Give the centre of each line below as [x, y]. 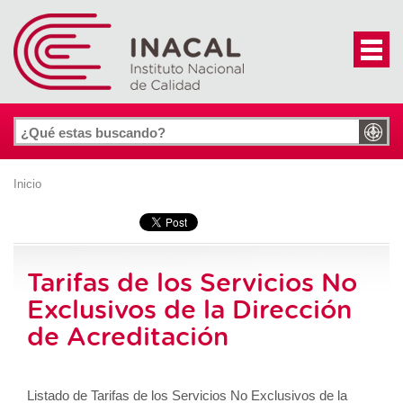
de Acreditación [128, 336]
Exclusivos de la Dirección [189, 309]
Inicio [27, 184]
